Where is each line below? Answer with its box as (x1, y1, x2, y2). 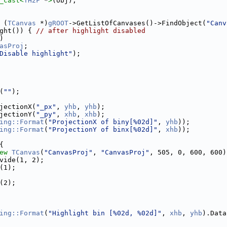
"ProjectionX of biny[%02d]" (48, 118, 158, 126)
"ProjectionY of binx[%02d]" (48, 126, 158, 134)
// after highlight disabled (36, 27, 145, 35)
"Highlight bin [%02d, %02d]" (48, 209, 162, 217)
